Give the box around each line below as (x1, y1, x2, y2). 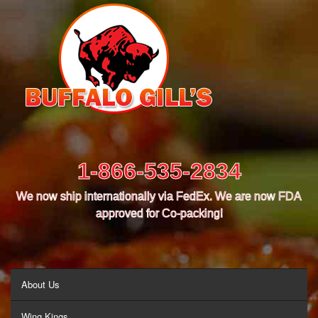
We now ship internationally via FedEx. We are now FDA (16, 190, 302, 202)
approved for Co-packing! (95, 207, 223, 219)
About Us (21, 278, 60, 291)
